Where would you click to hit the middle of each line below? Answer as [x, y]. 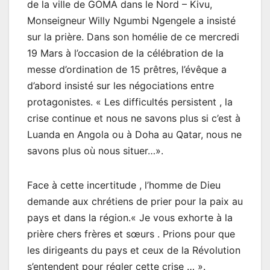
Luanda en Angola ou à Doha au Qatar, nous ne [134, 134]
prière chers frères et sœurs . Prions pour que [131, 234]
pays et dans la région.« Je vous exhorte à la [130, 217]
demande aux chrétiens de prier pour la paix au [135, 201]
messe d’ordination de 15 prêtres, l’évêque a [127, 69]
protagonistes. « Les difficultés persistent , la [130, 102]
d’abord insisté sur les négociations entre [121, 85]
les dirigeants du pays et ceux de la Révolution [134, 250]
